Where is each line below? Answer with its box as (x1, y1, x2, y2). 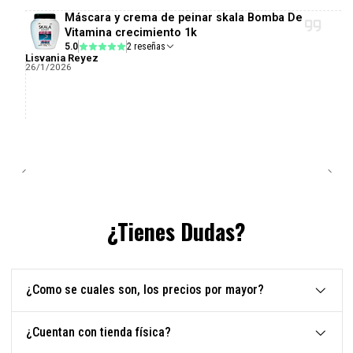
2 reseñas (133, 41, 165, 53)
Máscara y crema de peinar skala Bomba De (64, 11, 303, 25)
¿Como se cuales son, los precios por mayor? (25, 282, 264, 298)
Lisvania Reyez (24, 52, 98, 65)
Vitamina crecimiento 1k (64, 26, 197, 40)
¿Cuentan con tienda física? (25, 325, 171, 340)
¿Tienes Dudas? (107, 215, 246, 248)
